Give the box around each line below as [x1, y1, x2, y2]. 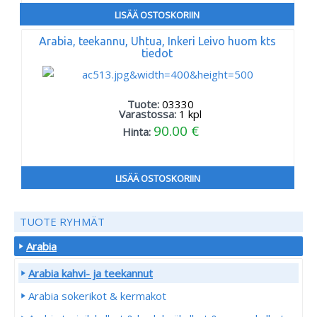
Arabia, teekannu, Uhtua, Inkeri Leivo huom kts [38, 34, 276, 47]
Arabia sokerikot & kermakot [28, 288, 166, 303]
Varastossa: [119, 106, 180, 121]
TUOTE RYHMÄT [20, 214, 105, 229]
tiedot [142, 46, 173, 59]
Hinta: [122, 124, 154, 139]
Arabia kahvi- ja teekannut [28, 265, 153, 280]
